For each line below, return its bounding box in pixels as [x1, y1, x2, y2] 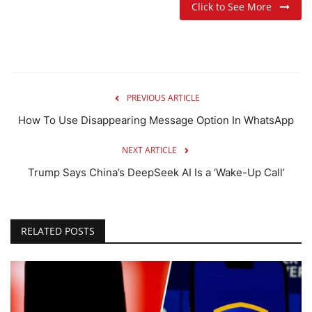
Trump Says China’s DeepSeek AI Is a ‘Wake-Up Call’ [27, 165, 285, 179]
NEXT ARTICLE [121, 143, 177, 156]
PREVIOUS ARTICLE [126, 91, 200, 104]
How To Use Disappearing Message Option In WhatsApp [18, 113, 294, 127]
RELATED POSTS [21, 224, 95, 237]
